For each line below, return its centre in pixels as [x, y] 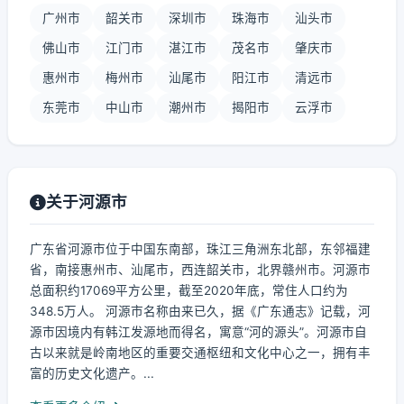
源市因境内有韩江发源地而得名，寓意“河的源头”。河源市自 [198, 332]
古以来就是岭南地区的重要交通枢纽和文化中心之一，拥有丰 [200, 353]
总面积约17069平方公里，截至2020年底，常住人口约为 [189, 290]
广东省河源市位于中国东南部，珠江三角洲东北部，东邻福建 [200, 249]
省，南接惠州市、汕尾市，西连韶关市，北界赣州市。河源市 [200, 270]
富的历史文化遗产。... [92, 373]
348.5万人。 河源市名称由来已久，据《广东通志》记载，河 [200, 311]
